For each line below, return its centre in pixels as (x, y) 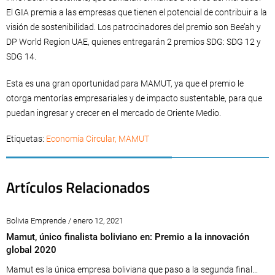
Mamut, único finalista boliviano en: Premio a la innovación (128, 237)
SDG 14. (21, 56)
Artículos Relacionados (78, 187)
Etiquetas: (26, 139)
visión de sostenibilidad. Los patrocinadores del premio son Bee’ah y (134, 27)
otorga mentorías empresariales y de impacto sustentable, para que (134, 98)
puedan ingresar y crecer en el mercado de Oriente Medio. (114, 113)
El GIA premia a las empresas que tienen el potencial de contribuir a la (137, 12)
